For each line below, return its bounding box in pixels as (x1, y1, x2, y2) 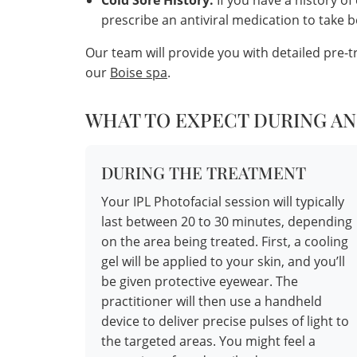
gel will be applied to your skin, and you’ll (101, 253, 345, 271)
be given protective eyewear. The (101, 273, 298, 291)
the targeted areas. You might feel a (101, 332, 316, 351)
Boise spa (110, 64, 167, 82)
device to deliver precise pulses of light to (101, 312, 349, 331)
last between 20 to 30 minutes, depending (101, 213, 352, 231)
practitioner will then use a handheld (101, 292, 322, 311)
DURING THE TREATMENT (101, 161, 306, 184)
